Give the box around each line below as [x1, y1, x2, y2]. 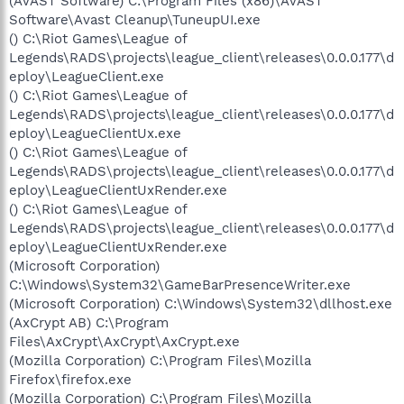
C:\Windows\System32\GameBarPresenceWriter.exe [9, 276, 351, 293]
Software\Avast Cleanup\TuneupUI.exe [9, 11, 261, 28]
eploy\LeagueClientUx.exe [9, 124, 181, 142]
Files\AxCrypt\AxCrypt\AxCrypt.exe [9, 333, 240, 350]
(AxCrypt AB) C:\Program [9, 314, 169, 331]
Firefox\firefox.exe [9, 371, 132, 388]
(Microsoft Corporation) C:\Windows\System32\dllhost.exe [9, 295, 392, 312]
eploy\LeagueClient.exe [9, 68, 164, 85]
